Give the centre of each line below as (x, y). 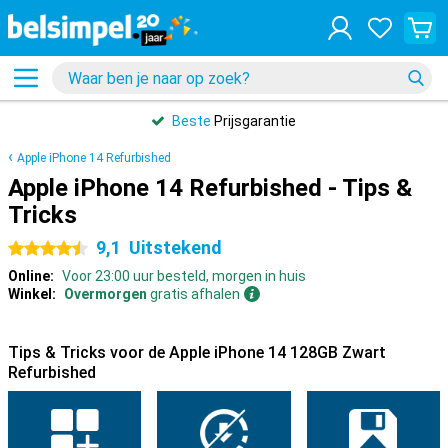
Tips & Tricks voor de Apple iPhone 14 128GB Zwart (197, 352)
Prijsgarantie (253, 121)
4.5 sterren (43, 249)
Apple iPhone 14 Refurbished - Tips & (210, 188)
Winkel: (32, 294)
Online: (31, 276)
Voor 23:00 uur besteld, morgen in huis (184, 276)
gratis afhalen (193, 294)
